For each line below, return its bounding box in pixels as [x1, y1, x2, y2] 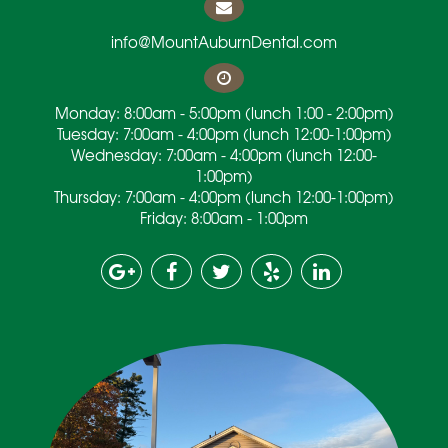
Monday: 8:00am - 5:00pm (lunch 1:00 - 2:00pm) [54, 102, 394, 125]
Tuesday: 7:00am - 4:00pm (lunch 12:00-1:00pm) [56, 123, 392, 146]
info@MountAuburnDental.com [111, 31, 337, 54]
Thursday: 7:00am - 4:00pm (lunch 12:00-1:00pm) [54, 186, 394, 209]
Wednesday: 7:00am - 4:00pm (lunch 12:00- [71, 144, 377, 167]
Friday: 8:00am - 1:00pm [140, 207, 308, 230]
